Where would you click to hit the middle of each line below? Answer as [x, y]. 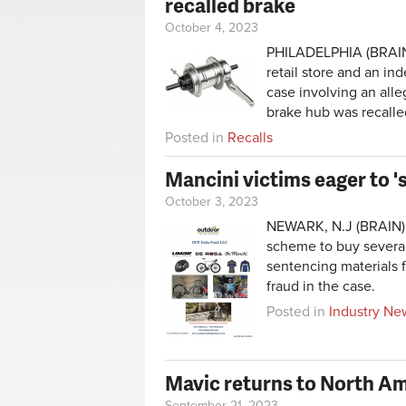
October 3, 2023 [212, 202]
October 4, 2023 [212, 28]
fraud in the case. [321, 286]
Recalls [250, 138]
